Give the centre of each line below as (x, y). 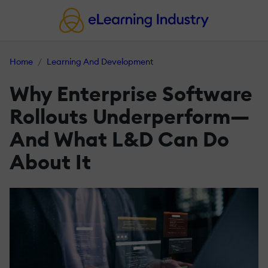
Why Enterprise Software (131, 94)
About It (50, 162)
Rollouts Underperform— (130, 117)
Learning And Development (100, 62)
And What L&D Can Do (119, 139)
